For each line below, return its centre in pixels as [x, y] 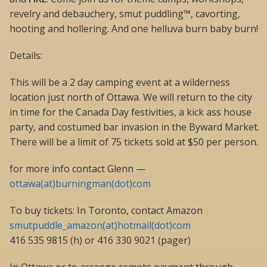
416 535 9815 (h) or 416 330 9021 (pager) [100, 240]
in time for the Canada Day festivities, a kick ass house [131, 112]
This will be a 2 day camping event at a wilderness [120, 83]
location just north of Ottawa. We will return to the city [131, 97]
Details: [26, 56]
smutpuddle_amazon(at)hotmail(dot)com [100, 226]
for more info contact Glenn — [77, 169]
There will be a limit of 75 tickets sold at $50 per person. [134, 142]
